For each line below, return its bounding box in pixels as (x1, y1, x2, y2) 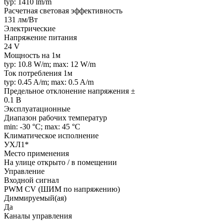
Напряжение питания (4, 33, 77, 42)
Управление (4, 166, 45, 175)
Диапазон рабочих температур (4, 113, 107, 122)
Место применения (4, 149, 69, 158)
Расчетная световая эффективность (4, 6, 122, 15)
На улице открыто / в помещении (4, 158, 117, 166)
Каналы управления (4, 211, 72, 220)
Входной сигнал (4, 175, 59, 184)
